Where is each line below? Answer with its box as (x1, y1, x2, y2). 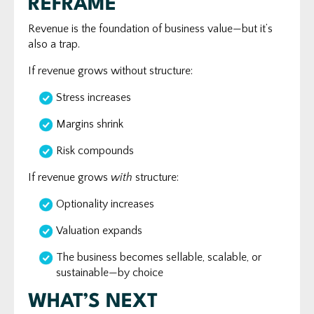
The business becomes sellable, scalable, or (56, 250, 261, 264)
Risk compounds (56, 144, 134, 157)
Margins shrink (56, 117, 123, 130)
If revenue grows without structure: (28, 64, 193, 77)
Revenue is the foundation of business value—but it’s (28, 22, 273, 35)
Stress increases (56, 90, 131, 104)
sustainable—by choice (56, 266, 163, 279)
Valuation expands (56, 224, 142, 237)
